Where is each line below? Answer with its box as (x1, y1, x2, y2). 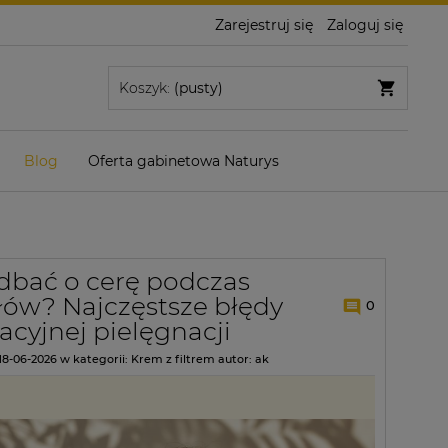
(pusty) (173, 79, 223, 97)
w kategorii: (57, 351, 131, 366)
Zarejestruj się (215, 16, 313, 34)
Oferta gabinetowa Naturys (88, 152, 279, 170)
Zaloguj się (327, 16, 403, 34)
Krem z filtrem (131, 351, 215, 366)
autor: (215, 351, 255, 366)
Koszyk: (118, 79, 170, 97)
